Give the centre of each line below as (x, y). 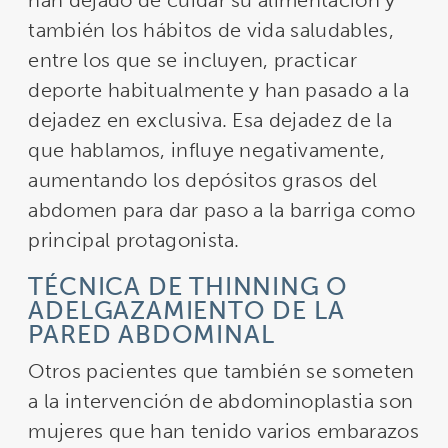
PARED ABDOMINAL (151, 335)
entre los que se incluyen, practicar (192, 60)
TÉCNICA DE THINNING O (188, 287)
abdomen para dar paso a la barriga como (221, 210)
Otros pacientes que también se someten (221, 370)
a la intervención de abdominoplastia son (221, 400)
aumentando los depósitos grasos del (203, 180)
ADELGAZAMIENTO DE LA (186, 311)
